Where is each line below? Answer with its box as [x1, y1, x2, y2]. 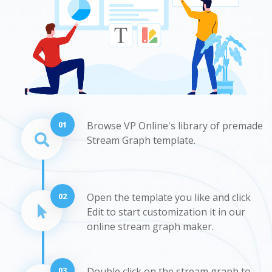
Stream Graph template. [87, 133, 195, 147]
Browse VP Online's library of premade [87, 118, 263, 132]
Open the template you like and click [87, 190, 251, 204]
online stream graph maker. [87, 219, 214, 233]
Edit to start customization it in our [87, 205, 245, 219]
